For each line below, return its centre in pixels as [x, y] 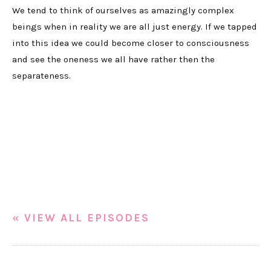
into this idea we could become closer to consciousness [131, 43]
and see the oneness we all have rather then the [113, 59]
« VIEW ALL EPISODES [81, 218]
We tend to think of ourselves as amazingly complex [123, 10]
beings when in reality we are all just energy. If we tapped [135, 27]
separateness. [41, 76]
